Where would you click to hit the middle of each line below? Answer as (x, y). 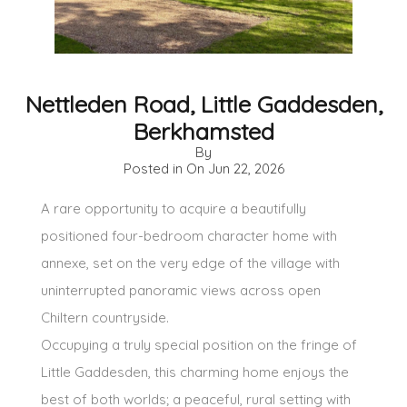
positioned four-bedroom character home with (189, 235)
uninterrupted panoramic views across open (181, 290)
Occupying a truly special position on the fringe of (199, 344)
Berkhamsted (203, 130)
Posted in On (165, 168)
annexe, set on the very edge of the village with (190, 263)
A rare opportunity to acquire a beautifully (174, 208)
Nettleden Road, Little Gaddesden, (203, 103)
